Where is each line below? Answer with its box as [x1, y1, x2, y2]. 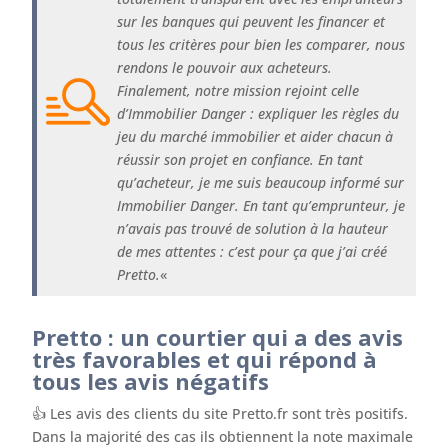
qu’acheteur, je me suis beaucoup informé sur [117, 172, 405, 192]
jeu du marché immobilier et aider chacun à [117, 126, 394, 146]
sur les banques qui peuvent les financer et [117, 11, 386, 31]
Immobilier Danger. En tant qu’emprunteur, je [117, 195, 406, 215]
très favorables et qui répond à [32, 343, 378, 374]
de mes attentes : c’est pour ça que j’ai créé [117, 241, 388, 261]
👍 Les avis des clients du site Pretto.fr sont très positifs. [32, 403, 409, 423]
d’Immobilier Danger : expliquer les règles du [117, 103, 400, 123]
